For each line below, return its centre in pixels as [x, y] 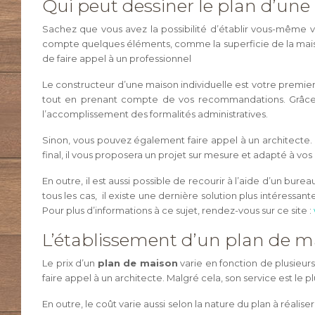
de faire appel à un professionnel [117, 58]
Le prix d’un [70, 263]
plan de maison [137, 263]
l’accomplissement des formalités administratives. [155, 114]
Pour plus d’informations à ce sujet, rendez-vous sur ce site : [178, 210]
